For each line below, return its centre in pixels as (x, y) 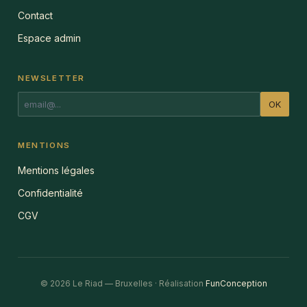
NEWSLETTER (52, 78)
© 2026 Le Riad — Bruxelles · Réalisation (123, 283)
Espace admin (49, 38)
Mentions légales (56, 170)
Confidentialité (50, 193)
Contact (35, 15)
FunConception (236, 283)
